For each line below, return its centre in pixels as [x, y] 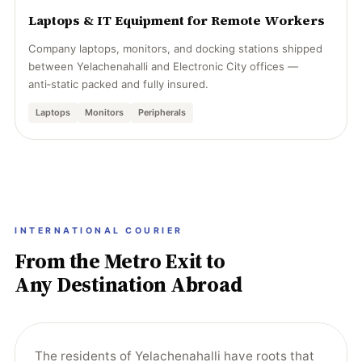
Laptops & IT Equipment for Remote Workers [177, 20]
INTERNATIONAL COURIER [99, 231]
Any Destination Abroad [128, 284]
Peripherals [162, 112]
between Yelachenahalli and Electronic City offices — [163, 66]
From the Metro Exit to [120, 261]
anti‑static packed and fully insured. [118, 84]
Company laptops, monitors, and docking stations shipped [175, 48]
